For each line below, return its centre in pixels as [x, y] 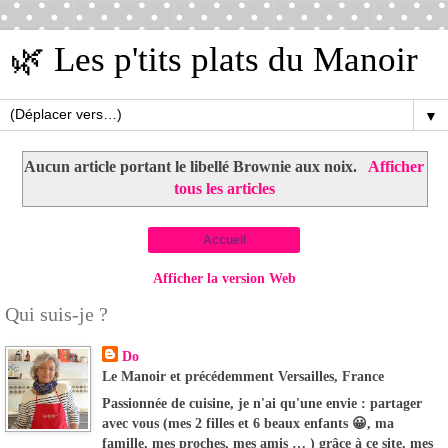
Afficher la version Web [224, 277]
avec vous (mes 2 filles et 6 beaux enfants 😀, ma [247, 422]
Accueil [224, 239]
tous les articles [224, 188]
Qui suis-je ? [56, 313]
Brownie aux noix [293, 166]
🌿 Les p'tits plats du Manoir [214, 59]
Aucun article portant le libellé [129, 166]
